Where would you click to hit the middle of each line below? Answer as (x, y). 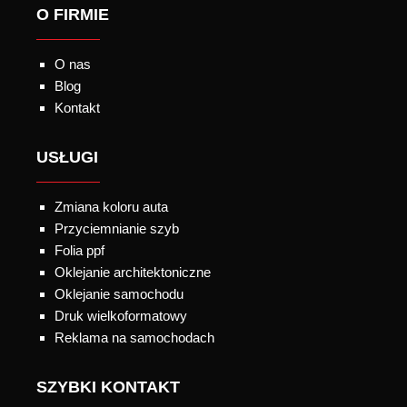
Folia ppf (79, 250)
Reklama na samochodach (134, 337)
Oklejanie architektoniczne (133, 272)
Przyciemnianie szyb (117, 228)
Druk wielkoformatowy (121, 315)
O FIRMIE (73, 14)
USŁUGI (67, 157)
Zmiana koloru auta (111, 206)
